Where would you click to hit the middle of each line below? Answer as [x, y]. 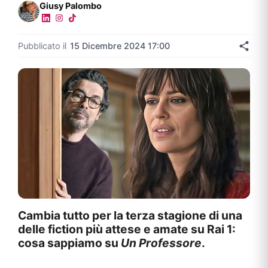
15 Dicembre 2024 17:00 [120, 45]
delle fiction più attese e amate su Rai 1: [127, 229]
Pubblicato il [42, 45]
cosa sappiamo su [69, 243]
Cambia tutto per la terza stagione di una [130, 216]
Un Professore [161, 243]
